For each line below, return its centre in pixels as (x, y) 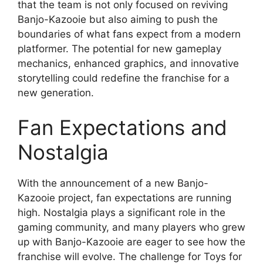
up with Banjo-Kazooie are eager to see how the (131, 242)
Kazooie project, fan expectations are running (124, 198)
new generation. (56, 92)
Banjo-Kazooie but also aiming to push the (118, 19)
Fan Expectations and (122, 127)
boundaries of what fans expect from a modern (129, 34)
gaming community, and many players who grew (131, 227)
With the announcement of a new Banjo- (113, 183)
